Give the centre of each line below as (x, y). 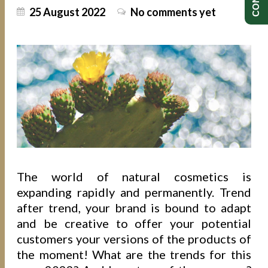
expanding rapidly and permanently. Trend (134, 192)
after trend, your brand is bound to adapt (134, 207)
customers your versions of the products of (134, 238)
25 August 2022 (68, 12)
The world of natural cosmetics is (134, 176)
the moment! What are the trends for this (134, 254)
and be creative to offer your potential (134, 223)
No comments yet (173, 12)
